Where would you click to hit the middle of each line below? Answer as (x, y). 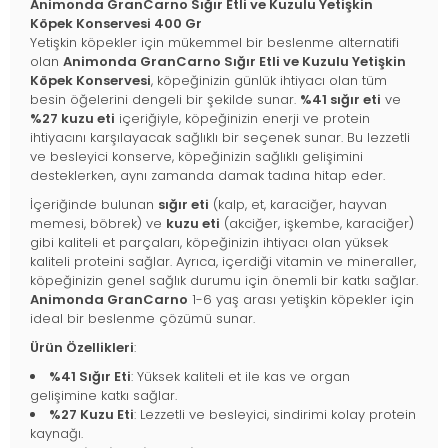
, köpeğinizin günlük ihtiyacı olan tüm (269, 80)
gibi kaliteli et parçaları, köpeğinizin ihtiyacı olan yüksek (209, 242)
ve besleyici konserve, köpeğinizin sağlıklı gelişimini (196, 156)
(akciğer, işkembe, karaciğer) (317, 223)
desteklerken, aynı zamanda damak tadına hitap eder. (207, 175)
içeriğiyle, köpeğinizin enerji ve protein (242, 118)
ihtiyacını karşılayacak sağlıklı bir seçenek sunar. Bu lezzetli (220, 137)
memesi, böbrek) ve (98, 223)
